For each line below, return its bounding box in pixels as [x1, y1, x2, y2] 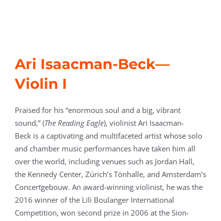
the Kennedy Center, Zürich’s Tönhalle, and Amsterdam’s [14, 169, 206, 180]
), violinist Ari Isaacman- [103, 118, 184, 128]
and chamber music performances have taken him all [14, 144, 195, 154]
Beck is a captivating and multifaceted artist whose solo [14, 131, 202, 141]
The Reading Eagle [44, 118, 104, 128]
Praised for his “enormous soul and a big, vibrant [14, 105, 181, 115]
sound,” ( [14, 118, 44, 128]
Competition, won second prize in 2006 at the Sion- [14, 208, 189, 218]
